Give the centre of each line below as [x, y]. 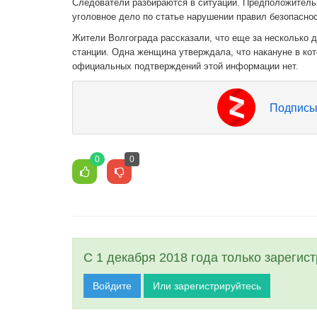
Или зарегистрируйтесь [207, 286]
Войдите [112, 286]
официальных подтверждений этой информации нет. [185, 66]
